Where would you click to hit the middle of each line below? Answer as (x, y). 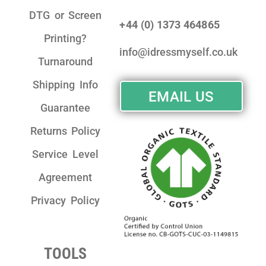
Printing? (66, 38)
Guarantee (66, 107)
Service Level (65, 154)
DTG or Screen (66, 15)
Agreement (66, 177)
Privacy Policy (65, 200)
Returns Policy (65, 131)
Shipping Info (65, 84)
